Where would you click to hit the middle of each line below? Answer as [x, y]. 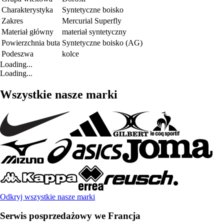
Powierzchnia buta [31, 42]
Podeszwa [17, 53]
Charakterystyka [27, 9]
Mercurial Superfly [92, 20]
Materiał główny [27, 31]
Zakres [12, 20]
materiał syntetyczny [94, 31]
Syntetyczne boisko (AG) [102, 42]
